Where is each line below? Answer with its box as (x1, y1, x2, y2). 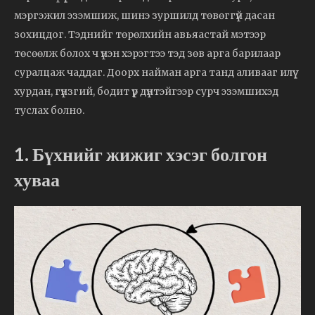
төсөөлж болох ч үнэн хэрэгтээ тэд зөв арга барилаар (14, 47, 281, 60)
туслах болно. (14, 104, 84, 117)
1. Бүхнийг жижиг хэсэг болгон (14, 143, 267, 166)
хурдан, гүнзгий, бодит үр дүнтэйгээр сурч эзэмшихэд (14, 85, 278, 98)
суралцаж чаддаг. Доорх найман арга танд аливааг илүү (14, 66, 292, 79)
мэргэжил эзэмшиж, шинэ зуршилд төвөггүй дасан (14, 9, 275, 22)
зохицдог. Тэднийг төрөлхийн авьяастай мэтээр (14, 28, 266, 41)
